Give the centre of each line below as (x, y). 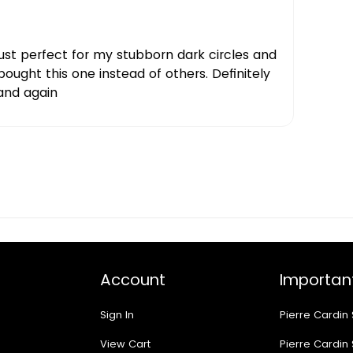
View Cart (126, 344)
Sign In (117, 314)
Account (133, 279)
